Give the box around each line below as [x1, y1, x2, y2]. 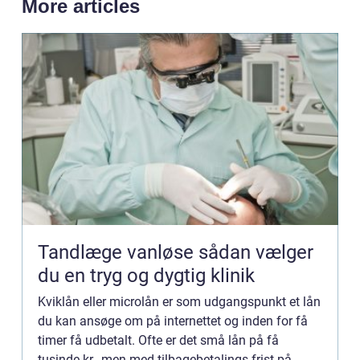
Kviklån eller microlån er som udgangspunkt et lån [38, 294, 321, 310]
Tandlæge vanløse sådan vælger [38, 241, 198, 264]
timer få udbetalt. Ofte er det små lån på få [38, 333, 279, 349]
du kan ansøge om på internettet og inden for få [38, 313, 308, 329]
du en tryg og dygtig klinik [38, 264, 255, 288]
